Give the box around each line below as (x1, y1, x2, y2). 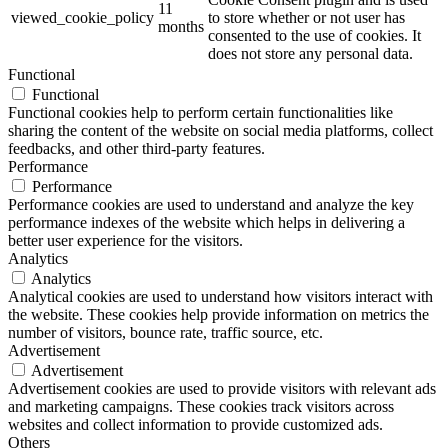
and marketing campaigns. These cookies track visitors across (8, 398, 394, 416)
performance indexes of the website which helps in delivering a (8, 214, 405, 232)
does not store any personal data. (208, 45, 413, 63)
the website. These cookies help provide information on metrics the (8, 306, 429, 324)
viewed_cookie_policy (11, 9, 154, 27)
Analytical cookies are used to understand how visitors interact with (8, 288, 433, 306)
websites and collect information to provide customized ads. (8, 416, 383, 434)
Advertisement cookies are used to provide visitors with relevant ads (8, 380, 436, 398)
